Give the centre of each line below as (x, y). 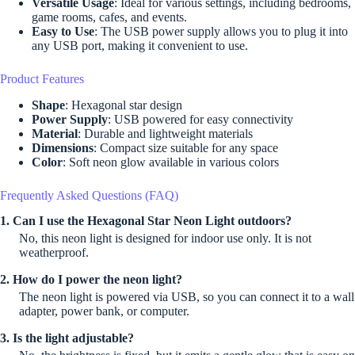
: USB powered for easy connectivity (200, 119)
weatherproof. (54, 253)
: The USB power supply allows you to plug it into (221, 31)
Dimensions (63, 147)
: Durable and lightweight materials (165, 133)
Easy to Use (63, 31)
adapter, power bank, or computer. (104, 311)
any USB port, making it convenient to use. (140, 45)
